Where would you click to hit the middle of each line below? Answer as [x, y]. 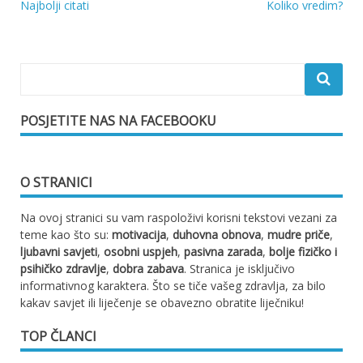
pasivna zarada [223, 251]
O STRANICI [56, 182]
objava [47, 47]
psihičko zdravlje [63, 268]
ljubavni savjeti [59, 251]
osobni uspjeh [141, 251]
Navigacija [62, 22]
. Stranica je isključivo [239, 268]
